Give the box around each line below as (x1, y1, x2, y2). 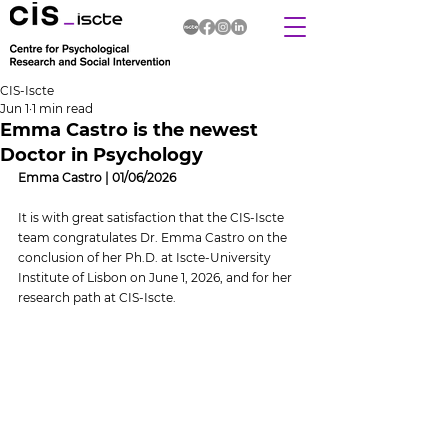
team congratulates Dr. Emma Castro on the (18, 230, 290, 245)
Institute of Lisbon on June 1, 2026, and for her (18, 270, 295, 285)
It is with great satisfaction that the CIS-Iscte (18, 210, 287, 225)
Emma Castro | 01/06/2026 (18, 170, 176, 185)
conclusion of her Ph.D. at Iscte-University (18, 250, 274, 265)
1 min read (32, 101, 93, 116)
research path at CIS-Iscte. (18, 290, 176, 305)
